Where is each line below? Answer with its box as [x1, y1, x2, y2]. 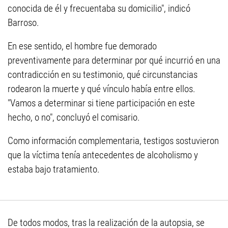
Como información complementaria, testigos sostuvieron [8, 135, 219, 147]
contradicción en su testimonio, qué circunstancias [8, 69, 197, 81]
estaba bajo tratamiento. [8, 163, 100, 176]
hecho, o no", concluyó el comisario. [8, 111, 140, 124]
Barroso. [8, 17, 39, 29]
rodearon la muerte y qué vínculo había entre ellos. [8, 83, 195, 95]
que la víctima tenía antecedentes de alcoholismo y [8, 149, 198, 161]
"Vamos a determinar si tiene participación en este [8, 97, 195, 109]
